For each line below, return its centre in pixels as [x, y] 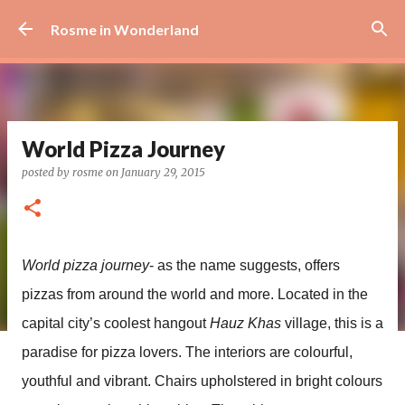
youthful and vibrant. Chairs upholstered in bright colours [202, 381]
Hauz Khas [245, 323]
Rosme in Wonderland [125, 29]
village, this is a [332, 323]
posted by [47, 172]
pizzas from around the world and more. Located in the [195, 294]
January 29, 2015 [163, 172]
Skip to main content [202, 22]
